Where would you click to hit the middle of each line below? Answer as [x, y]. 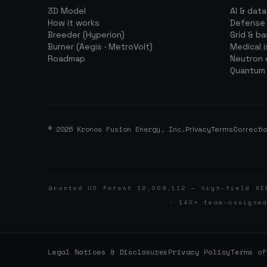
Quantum [248, 70]
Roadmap [66, 58]
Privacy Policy [199, 252]
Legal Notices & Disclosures [108, 252]
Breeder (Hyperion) [86, 34]
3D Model [67, 10]
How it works [74, 22]
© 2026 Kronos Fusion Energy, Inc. [117, 129]
